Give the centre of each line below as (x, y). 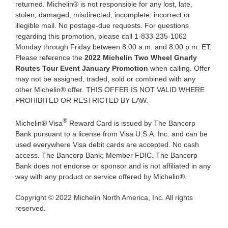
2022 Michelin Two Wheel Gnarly (140, 58)
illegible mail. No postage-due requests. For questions (102, 26)
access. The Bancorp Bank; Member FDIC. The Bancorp (106, 155)
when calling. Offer (180, 68)
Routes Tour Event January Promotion (82, 68)
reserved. (30, 208)
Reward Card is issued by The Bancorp (131, 123)
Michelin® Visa (39, 123)
